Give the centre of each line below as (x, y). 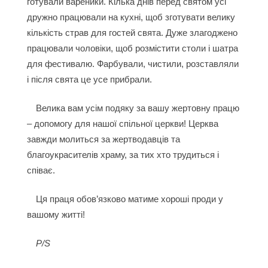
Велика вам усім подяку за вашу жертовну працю (137, 108)
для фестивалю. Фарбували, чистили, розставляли (133, 64)
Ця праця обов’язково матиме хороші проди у (129, 199)
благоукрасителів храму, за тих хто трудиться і (123, 155)
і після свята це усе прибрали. (90, 79)
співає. (42, 170)
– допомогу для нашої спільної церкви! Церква (122, 124)
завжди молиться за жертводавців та (103, 139)
